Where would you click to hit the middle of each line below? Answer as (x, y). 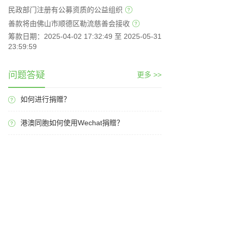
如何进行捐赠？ (45, 99)
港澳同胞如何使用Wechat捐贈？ (72, 123)
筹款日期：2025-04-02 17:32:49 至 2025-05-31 (85, 36)
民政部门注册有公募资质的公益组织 (65, 10)
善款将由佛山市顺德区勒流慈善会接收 (69, 23)
